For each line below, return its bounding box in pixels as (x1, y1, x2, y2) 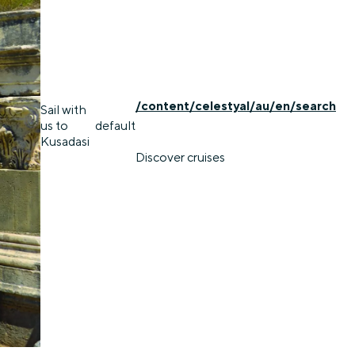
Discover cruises (136, 150, 225, 166)
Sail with (40, 101, 87, 117)
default (95, 117, 136, 133)
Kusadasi (40, 133, 90, 149)
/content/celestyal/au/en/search (136, 98, 336, 114)
